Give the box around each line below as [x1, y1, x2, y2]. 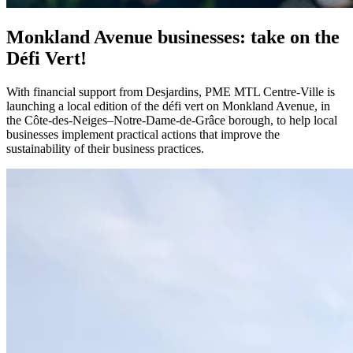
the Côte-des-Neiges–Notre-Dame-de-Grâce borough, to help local [6, 113, 337, 127]
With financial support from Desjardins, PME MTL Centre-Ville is [6, 84, 335, 98]
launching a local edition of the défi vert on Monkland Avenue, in [6, 98, 330, 113]
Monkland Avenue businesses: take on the [6, 26, 340, 47]
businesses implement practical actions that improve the [6, 127, 280, 141]
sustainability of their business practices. [6, 141, 204, 155]
